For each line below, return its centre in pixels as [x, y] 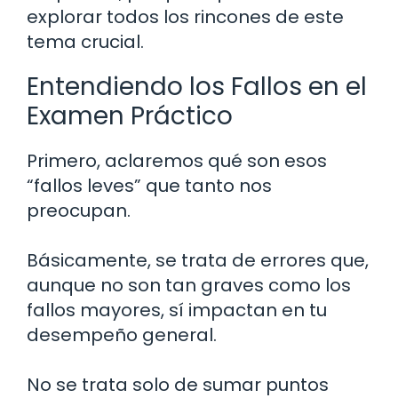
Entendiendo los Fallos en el [197, 86]
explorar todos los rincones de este [185, 16]
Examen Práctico [130, 115]
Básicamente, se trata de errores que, [198, 260]
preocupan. [79, 210]
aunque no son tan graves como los [189, 285]
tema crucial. [85, 41]
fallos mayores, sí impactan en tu [177, 310]
